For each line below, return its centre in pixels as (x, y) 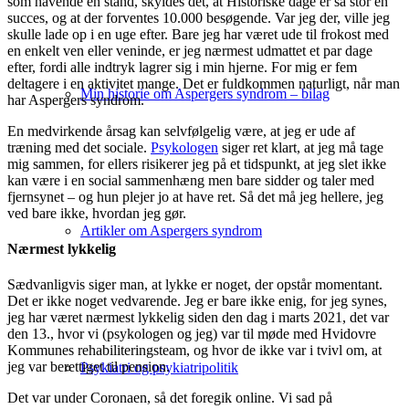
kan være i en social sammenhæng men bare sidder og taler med (191, 180)
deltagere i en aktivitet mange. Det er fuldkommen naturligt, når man (204, 83)
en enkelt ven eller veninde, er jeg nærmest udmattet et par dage (190, 50)
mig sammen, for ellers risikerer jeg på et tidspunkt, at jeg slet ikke (197, 163)
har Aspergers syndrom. (76, 100)
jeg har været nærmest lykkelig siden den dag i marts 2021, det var (198, 318)
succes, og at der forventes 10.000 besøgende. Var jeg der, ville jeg (199, 17)
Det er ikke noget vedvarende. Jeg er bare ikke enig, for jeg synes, (197, 301)
